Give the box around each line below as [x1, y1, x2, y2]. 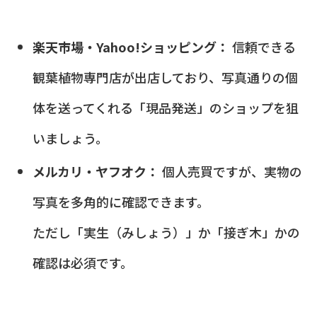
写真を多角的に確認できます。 [32, 192, 209, 211]
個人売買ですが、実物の [158, 161, 302, 180]
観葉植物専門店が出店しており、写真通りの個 [32, 67, 298, 86]
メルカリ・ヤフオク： [32, 161, 159, 180]
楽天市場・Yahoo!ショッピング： [32, 37, 229, 56]
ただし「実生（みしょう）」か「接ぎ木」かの [32, 222, 300, 241]
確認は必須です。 [32, 253, 133, 272]
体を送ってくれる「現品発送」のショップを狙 [32, 98, 299, 117]
